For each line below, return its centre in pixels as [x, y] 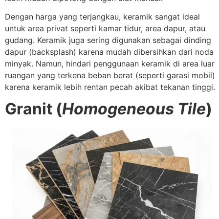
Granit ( [33, 109]
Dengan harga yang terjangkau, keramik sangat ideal [102, 16]
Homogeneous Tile [134, 109]
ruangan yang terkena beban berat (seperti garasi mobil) [110, 75]
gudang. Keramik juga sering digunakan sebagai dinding [108, 40]
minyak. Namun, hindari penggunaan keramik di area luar [110, 63]
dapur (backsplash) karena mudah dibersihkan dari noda [109, 52]
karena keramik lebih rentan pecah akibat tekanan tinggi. [110, 87]
